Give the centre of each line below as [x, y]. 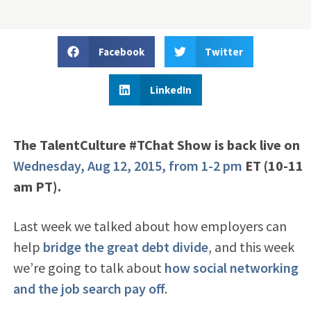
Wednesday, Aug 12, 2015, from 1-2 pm [127, 165]
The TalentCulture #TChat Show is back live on [156, 144]
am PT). [37, 186]
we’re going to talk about [89, 267]
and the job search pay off [89, 288]
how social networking [231, 267]
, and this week [251, 246]
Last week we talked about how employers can [150, 226]
